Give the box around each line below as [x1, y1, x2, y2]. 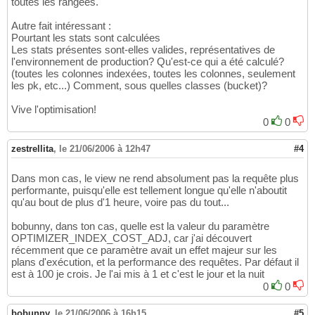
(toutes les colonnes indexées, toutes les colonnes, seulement [11, 67, 295, 80]
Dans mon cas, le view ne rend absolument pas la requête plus [11, 172, 299, 185]
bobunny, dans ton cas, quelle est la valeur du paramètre [11, 220, 269, 233]
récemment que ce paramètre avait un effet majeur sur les [11, 244, 277, 257]
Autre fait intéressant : [11, 20, 111, 32]
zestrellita [11, 143, 53, 155]
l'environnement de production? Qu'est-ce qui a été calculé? [11, 56, 284, 68]
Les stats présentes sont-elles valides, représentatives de [11, 44, 275, 56]
